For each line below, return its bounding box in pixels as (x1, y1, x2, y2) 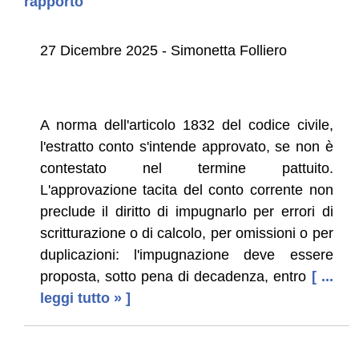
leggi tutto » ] (39, 289, 131, 306)
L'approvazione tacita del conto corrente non (39, 181, 333, 198)
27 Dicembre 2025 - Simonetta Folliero (39, 42, 287, 58)
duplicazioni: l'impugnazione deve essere (39, 246, 333, 263)
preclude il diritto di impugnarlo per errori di (39, 203, 333, 220)
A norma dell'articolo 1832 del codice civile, (39, 116, 333, 133)
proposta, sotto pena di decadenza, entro (39, 268, 307, 284)
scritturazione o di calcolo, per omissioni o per (39, 224, 333, 241)
